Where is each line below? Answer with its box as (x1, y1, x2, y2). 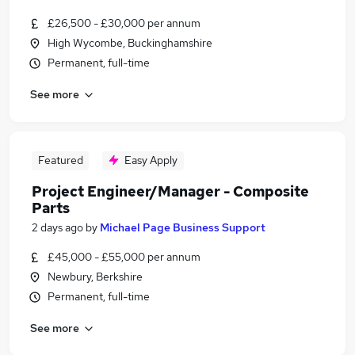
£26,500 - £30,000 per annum (48, 16, 200, 30)
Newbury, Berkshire (48, 269, 143, 284)
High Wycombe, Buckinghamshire (48, 36, 212, 50)
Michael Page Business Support (100, 220, 265, 235)
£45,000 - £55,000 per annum (48, 250, 200, 264)
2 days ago (32, 220, 83, 235)
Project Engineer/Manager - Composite (32, 182, 309, 200)
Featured (37, 153, 83, 167)
